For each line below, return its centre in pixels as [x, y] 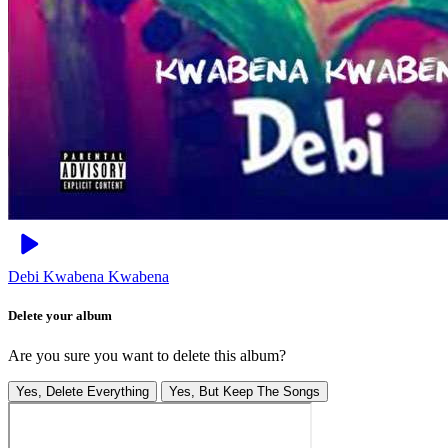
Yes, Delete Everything [82, 391]
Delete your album [60, 316]
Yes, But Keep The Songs [244, 391]
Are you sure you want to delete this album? [147, 355]
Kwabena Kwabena [106, 277]
